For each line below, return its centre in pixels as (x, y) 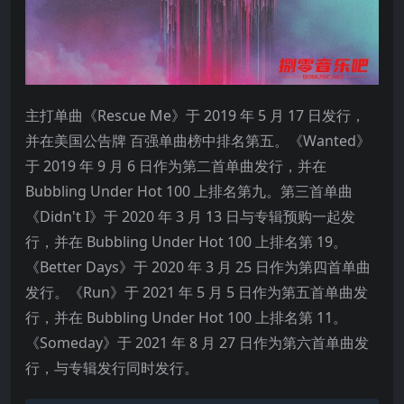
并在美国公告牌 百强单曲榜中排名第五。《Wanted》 (198, 141)
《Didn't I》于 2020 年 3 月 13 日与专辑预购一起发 (190, 216)
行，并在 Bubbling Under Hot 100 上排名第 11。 (186, 317)
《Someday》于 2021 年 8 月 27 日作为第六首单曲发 (197, 343)
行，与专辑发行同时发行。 (112, 368)
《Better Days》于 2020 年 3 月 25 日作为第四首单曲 (198, 267)
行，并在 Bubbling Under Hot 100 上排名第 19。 (186, 242)
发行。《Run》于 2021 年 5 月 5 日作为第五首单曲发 (197, 292)
